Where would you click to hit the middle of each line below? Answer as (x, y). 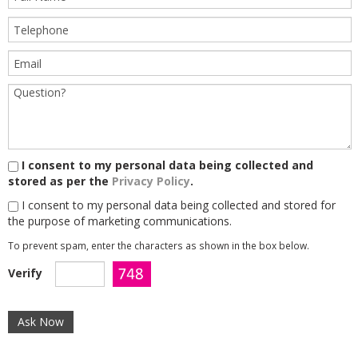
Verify (25, 273)
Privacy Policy (151, 181)
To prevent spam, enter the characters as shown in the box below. (159, 245)
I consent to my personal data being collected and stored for (177, 205)
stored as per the (60, 181)
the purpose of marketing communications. (120, 221)
